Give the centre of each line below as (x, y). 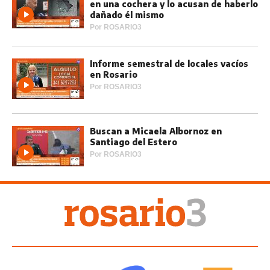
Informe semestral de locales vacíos (169, 64)
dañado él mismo (127, 15)
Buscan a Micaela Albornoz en (156, 131)
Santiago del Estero (133, 142)
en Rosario (114, 75)
